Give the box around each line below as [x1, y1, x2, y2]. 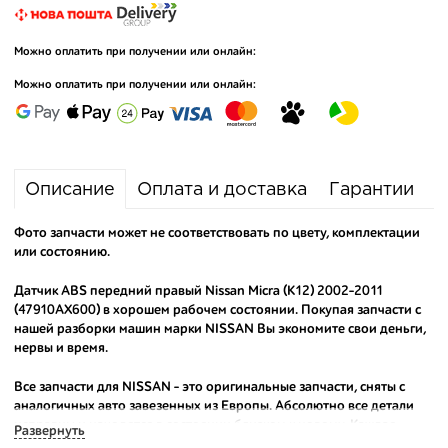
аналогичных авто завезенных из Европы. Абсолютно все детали [14, 399, 414, 413]
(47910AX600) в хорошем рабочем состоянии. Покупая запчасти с [14, 303, 421, 317]
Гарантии [329, 182, 414, 198]
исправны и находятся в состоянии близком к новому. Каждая [14, 418, 396, 432]
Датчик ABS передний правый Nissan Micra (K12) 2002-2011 [14, 284, 384, 298]
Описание [25, 182, 115, 198]
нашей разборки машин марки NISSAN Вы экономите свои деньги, [14, 322, 426, 336]
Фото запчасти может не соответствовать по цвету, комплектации [14, 226, 420, 240]
